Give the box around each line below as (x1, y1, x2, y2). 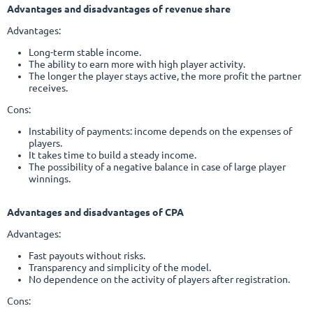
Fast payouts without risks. (28, 250, 145, 261)
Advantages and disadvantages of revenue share (7, 3, 231, 15)
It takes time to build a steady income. (28, 150, 196, 161)
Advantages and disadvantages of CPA (7, 207, 184, 218)
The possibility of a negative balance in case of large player (28, 161, 286, 173)
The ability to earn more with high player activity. (28, 59, 245, 70)
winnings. (28, 173, 71, 184)
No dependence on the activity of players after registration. (28, 274, 290, 285)
